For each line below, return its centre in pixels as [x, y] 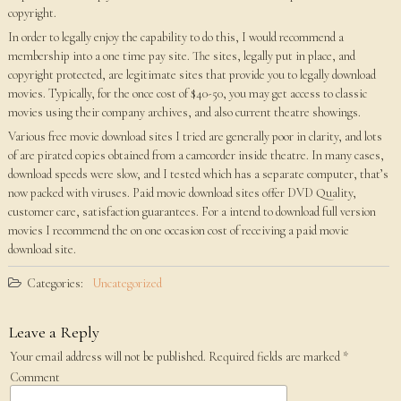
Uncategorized [127, 283]
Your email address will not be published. [107, 357]
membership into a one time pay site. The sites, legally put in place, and [181, 56]
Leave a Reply [54, 332]
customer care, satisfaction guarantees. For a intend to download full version [192, 212]
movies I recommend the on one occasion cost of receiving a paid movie [178, 230]
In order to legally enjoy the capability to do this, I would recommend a [175, 37]
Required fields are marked [274, 357]
